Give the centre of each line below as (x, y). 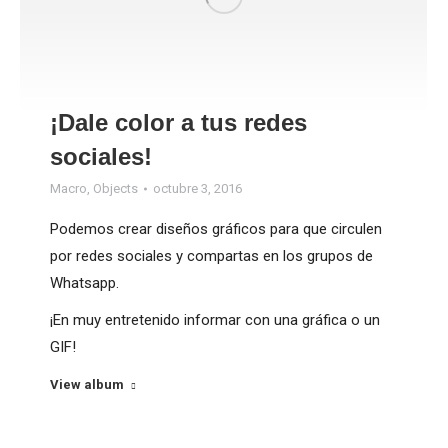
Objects (115, 189)
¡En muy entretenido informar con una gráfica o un (215, 320)
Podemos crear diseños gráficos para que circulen (216, 229)
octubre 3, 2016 (197, 189)
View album (87, 385)
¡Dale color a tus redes (178, 123)
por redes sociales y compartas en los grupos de (211, 256)
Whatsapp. (84, 283)
